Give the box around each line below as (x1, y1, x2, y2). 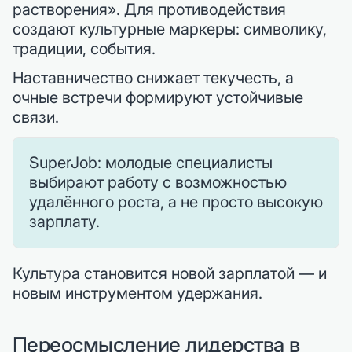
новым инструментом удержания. (13, 283, 262, 302)
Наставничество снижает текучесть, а (13, 68, 294, 87)
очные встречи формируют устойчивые (13, 87, 303, 107)
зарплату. (29, 211, 100, 231)
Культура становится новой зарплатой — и (13, 263, 327, 283)
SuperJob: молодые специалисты (29, 152, 273, 172)
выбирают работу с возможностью (29, 172, 287, 192)
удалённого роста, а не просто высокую (29, 192, 323, 211)
